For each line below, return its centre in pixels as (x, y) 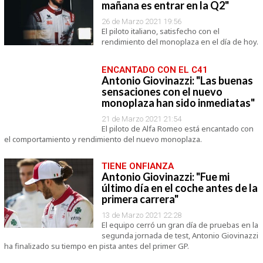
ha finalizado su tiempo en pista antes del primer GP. (96, 246)
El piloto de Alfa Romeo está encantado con (177, 129)
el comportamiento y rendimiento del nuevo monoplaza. (103, 139)
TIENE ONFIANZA (137, 166)
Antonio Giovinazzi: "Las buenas (177, 80)
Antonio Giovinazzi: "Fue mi (165, 177)
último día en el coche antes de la (179, 188)
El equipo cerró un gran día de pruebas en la (180, 225)
